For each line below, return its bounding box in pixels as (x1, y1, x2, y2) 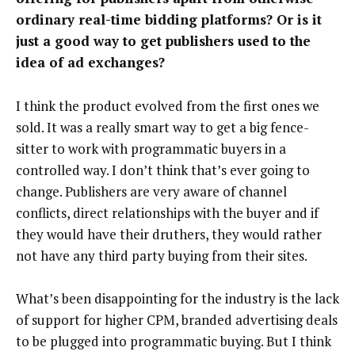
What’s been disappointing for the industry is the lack (16, 289, 339, 308)
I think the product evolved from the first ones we (16, 96, 319, 115)
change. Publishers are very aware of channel (16, 181, 287, 200)
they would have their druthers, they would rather (16, 224, 322, 243)
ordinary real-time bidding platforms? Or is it (16, 10, 322, 29)
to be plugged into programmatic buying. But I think (16, 332, 331, 351)
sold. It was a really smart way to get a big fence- (16, 117, 309, 136)
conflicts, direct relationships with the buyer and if (16, 203, 319, 222)
